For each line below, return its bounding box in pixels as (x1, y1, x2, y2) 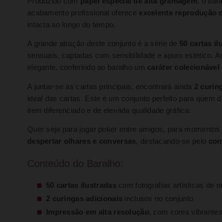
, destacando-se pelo (136, 137, 209, 145)
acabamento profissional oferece (27, 8, 139, 17)
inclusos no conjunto (122, 195, 194, 203)
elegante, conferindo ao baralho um (27, 63, 148, 71)
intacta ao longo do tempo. (27, 20, 116, 29)
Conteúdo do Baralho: (27, 158, 123, 169)
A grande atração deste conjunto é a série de (27, 40, 180, 48)
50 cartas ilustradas (46, 181, 116, 189)
